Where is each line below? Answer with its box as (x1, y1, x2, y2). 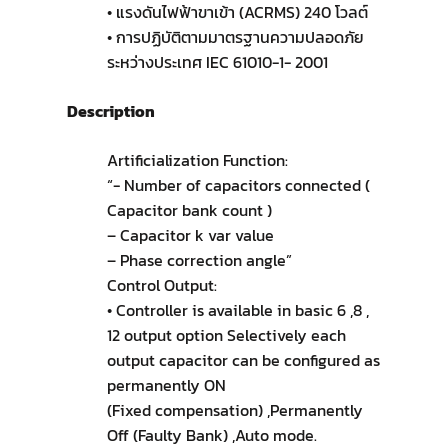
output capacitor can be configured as (106, 348, 380, 373)
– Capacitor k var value (106, 223, 274, 248)
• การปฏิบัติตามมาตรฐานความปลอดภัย (106, 25, 364, 50)
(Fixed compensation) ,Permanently (106, 398, 363, 423)
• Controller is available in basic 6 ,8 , (106, 298, 369, 323)
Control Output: (106, 273, 217, 298)
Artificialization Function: (106, 148, 288, 173)
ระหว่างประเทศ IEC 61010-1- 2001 (106, 50, 328, 75)
